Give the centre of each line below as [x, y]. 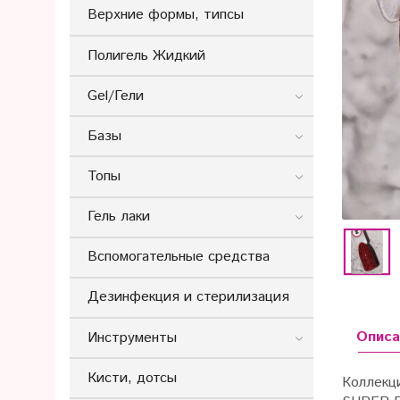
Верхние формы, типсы [166, 15]
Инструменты [132, 337]
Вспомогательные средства [179, 257]
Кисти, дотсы [132, 378]
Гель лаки [119, 217]
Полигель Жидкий [146, 55]
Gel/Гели [116, 96]
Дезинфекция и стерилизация [188, 297]
